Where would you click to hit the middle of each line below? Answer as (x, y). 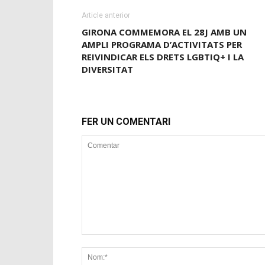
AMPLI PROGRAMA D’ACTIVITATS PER (162, 44)
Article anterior (106, 15)
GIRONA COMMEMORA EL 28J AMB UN (164, 32)
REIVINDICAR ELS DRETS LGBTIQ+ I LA (163, 57)
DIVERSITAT (107, 69)
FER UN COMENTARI (126, 122)
